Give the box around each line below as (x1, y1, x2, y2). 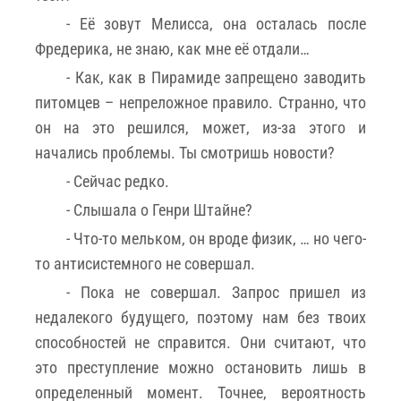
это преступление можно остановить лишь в (35, 357, 366, 377)
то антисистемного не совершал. (35, 253, 255, 273)
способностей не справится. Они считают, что (35, 332, 366, 352)
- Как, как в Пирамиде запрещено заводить (66, 67, 366, 87)
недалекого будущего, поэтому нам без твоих (35, 307, 366, 327)
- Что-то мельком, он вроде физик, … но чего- (66, 228, 366, 248)
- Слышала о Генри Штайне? (66, 200, 252, 219)
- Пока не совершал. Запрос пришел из (66, 282, 366, 302)
